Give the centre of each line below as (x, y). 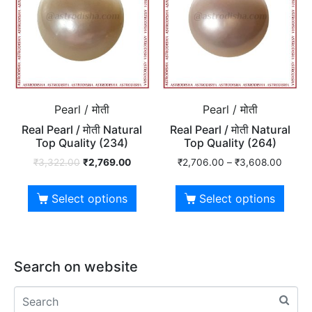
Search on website (76, 267)
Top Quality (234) (82, 143)
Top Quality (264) (230, 143)
